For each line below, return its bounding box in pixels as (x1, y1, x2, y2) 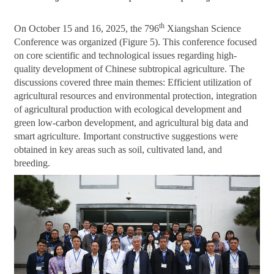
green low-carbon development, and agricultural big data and (14, 117, 249, 128)
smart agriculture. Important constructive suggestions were (14, 131, 239, 142)
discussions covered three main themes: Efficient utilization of (14, 77, 252, 88)
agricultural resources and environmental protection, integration (14, 91, 257, 102)
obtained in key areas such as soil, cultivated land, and (14, 144, 223, 155)
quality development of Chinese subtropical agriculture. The (14, 64, 245, 75)
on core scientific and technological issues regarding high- (14, 50, 237, 61)
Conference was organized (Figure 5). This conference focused (14, 37, 257, 48)
